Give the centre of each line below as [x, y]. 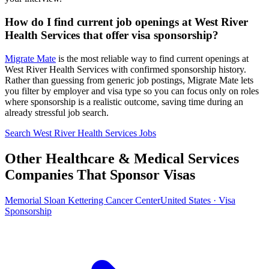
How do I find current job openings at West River [126, 22]
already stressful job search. [57, 112]
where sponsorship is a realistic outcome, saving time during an [124, 101]
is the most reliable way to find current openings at [152, 58]
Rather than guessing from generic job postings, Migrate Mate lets [129, 80]
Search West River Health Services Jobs [80, 133]
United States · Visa [198, 200]
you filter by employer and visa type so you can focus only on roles [132, 91]
